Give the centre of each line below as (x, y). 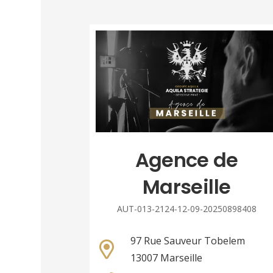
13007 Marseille (166, 258)
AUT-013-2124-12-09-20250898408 (186, 209)
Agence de (186, 160)
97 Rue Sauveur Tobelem (187, 241)
